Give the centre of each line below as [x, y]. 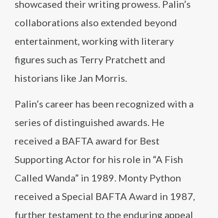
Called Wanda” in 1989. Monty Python [98, 178]
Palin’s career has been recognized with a [104, 104]
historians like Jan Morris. [71, 78]
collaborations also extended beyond [96, 22]
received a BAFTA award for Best [87, 141]
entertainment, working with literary [94, 41]
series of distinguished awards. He [90, 122]
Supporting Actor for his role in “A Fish [99, 159]
